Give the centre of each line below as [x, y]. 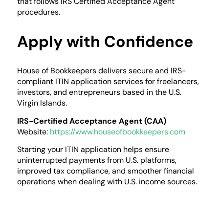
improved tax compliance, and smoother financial [106, 171]
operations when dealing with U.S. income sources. [107, 182]
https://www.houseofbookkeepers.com [118, 131]
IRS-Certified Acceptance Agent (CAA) [92, 121]
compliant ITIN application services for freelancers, [108, 82]
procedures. [39, 12]
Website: [33, 131]
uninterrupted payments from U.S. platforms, [97, 160]
